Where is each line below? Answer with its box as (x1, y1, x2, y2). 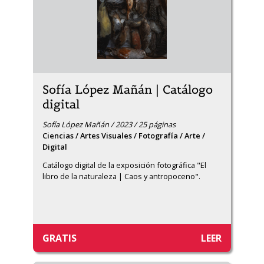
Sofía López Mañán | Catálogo (42, 82, 213, 97)
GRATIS (42, 232, 77, 245)
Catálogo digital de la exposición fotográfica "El (42, 160, 206, 170)
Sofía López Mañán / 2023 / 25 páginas (42, 119, 176, 130)
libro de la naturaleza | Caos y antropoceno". (42, 171, 200, 181)
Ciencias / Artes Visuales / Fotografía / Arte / (42, 130, 205, 141)
